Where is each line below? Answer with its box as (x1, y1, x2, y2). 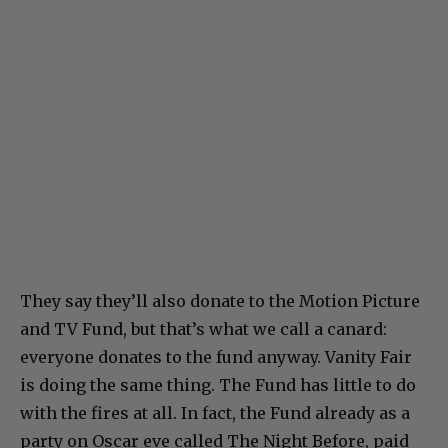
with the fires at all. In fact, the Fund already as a (20, 403, 410, 424)
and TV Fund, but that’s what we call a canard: (20, 319, 387, 340)
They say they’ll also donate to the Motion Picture (20, 291, 420, 312)
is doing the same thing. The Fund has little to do (20, 375, 416, 396)
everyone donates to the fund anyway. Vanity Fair (20, 347, 412, 368)
